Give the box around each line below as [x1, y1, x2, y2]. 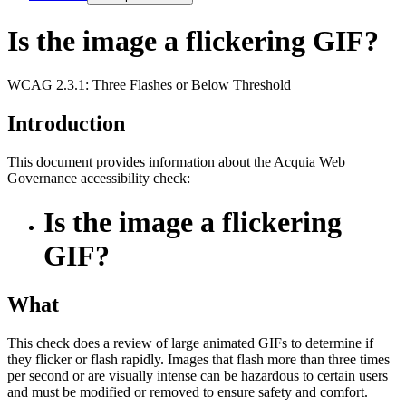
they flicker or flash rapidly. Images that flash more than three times [7, 351, 390, 367]
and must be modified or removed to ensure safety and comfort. [7, 383, 368, 400]
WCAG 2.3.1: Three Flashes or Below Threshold [7, 76, 291, 92]
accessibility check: [77, 169, 190, 186]
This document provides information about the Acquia [7, 153, 319, 169]
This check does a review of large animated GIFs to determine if [7, 334, 373, 351]
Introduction [7, 111, 125, 135]
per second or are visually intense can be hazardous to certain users [7, 367, 388, 383]
